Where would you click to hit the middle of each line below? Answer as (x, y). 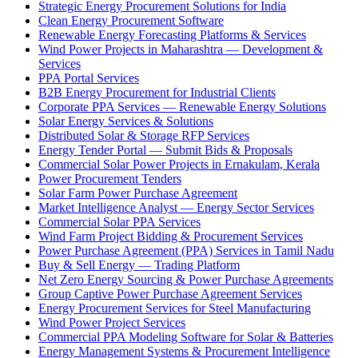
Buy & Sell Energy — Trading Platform (139, 265)
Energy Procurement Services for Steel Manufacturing (175, 308)
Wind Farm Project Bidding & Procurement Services (171, 236)
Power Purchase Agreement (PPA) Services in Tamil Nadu (186, 250)
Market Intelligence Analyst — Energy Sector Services (176, 207)
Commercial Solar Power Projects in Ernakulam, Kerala (179, 164)
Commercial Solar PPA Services (119, 221)
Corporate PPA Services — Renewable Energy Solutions (182, 106)
